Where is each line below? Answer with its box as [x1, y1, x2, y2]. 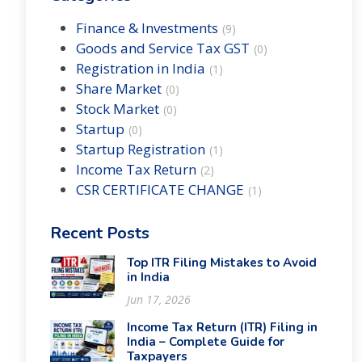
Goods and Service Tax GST [76, 38, 250, 57]
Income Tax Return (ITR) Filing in [127, 318, 318, 335]
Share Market [76, 78, 162, 98]
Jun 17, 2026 [127, 291, 191, 307]
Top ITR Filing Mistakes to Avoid [127, 254, 317, 271]
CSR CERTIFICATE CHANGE [76, 179, 244, 199]
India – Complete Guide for [127, 333, 284, 350]
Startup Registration [76, 139, 205, 158]
